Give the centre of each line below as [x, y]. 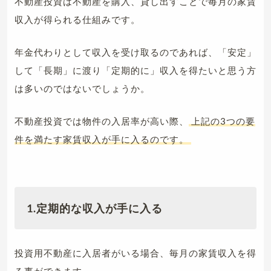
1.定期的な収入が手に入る [95, 208]
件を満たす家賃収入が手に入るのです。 [102, 139]
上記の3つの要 [223, 121]
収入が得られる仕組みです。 [77, 19]
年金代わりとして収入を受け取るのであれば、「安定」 [135, 52]
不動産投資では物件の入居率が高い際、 [102, 121]
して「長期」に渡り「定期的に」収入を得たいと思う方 [135, 70]
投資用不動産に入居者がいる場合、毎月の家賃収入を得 [135, 253]
